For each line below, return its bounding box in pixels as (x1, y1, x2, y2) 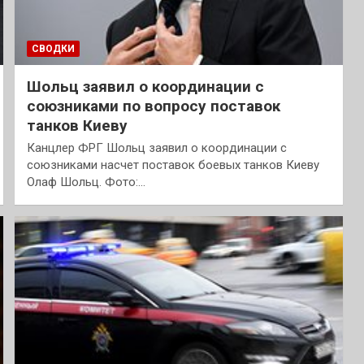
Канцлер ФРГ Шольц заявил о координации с (26, 140, 287, 155)
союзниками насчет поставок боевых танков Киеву (26, 157, 319, 172)
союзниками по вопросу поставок (26, 96, 280, 115)
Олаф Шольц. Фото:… (26, 174, 145, 189)
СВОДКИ (31, 42, 75, 54)
